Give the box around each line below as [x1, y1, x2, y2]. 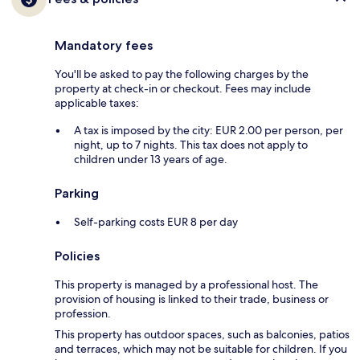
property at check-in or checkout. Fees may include [55, 81, 311, 96]
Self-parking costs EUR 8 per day [74, 215, 238, 230]
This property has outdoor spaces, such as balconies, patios [55, 327, 350, 342]
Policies [55, 248, 100, 264]
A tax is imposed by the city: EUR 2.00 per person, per [74, 123, 343, 138]
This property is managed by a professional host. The [55, 277, 318, 292]
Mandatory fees [55, 38, 153, 54]
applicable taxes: [55, 96, 139, 111]
